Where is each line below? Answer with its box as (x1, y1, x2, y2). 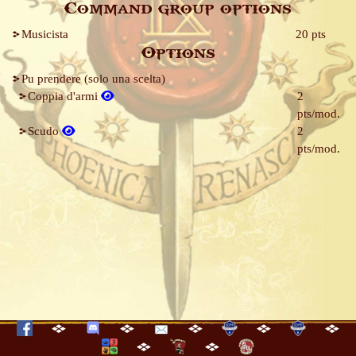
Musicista (21, 28, 68, 41)
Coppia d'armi (28, 90, 101, 103)
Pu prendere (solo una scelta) (21, 72, 165, 85)
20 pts (296, 28, 327, 41)
